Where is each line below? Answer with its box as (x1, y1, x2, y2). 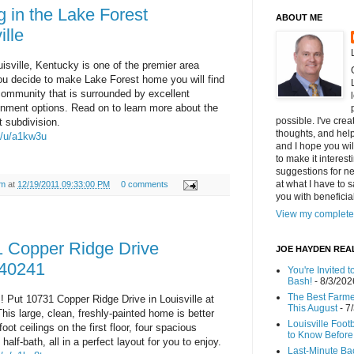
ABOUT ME (276, 13, 322, 23)
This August (288, 303, 337, 314)
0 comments (120, 179, 168, 190)
